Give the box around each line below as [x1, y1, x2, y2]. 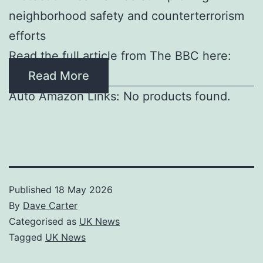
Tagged [9, 231, 45, 243]
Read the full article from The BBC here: [9, 48, 231, 63]
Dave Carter [23, 199, 77, 211]
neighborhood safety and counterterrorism [9, 8, 244, 23]
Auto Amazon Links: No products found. [9, 89, 231, 103]
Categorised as [9, 215, 79, 227]
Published [9, 183, 55, 195]
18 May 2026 [55, 183, 113, 195]
